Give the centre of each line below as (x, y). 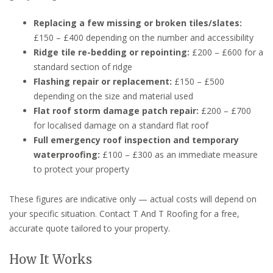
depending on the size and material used (113, 96)
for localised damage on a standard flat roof (121, 125)
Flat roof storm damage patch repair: (116, 110)
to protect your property (81, 169)
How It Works (51, 259)
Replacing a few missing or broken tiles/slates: (138, 23)
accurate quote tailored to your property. (90, 228)
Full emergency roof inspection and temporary (136, 140)
